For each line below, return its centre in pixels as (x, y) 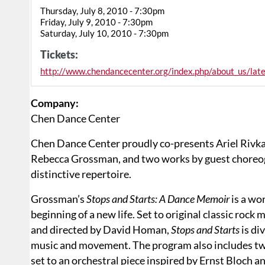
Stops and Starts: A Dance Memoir (158, 199)
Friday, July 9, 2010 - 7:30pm (96, 22)
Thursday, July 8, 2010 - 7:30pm (102, 11)
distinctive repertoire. (81, 174)
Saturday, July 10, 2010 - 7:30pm (104, 33)
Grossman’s (59, 199)
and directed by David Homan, (101, 230)
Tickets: (59, 55)
